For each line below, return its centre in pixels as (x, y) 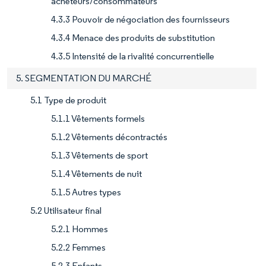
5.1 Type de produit (68, 100)
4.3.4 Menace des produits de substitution (133, 37)
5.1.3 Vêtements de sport (99, 155)
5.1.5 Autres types (86, 192)
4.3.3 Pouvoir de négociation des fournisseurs (140, 19)
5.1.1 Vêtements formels (98, 118)
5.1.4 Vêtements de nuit (96, 173)
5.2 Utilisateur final (66, 210)
